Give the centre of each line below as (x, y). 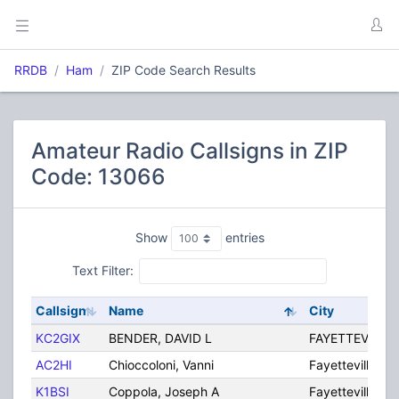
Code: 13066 (98, 176)
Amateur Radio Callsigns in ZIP (190, 151)
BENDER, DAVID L (160, 338)
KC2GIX (57, 338)
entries (243, 237)
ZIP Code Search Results (183, 70)
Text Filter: (102, 271)
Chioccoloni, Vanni (161, 364)
